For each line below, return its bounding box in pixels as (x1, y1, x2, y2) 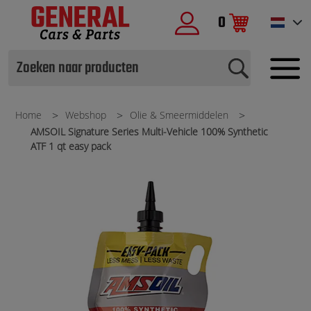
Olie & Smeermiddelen (130, 108, 228, 121)
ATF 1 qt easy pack (31, 139, 111, 153)
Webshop (65, 108, 106, 121)
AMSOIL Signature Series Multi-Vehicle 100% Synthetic (31, 124, 268, 138)
